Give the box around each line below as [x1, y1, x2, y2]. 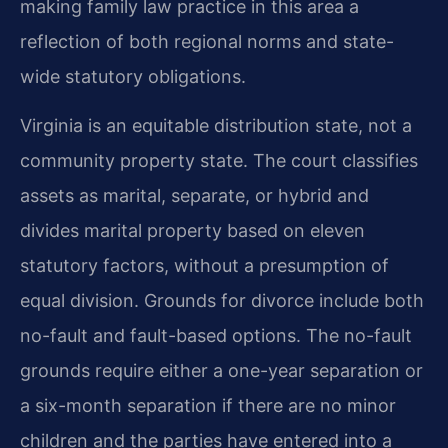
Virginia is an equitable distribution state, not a [20, 115, 412, 137]
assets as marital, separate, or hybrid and [20, 185, 369, 207]
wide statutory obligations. [20, 65, 246, 87]
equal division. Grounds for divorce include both [20, 290, 424, 312]
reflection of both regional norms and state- [20, 30, 394, 52]
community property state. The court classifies [20, 150, 418, 172]
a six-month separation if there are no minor [20, 395, 396, 417]
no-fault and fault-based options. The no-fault [20, 325, 412, 347]
